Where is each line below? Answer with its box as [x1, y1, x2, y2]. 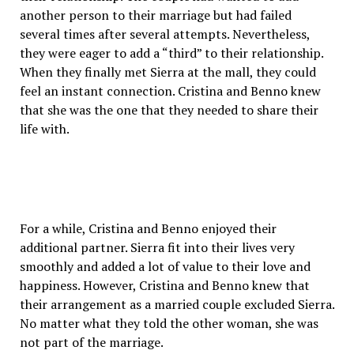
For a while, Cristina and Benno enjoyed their [19, 220, 277, 237]
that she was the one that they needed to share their [19, 101, 318, 119]
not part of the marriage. [19, 333, 164, 351]
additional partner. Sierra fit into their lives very [19, 239, 295, 256]
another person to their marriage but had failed [19, 6, 292, 24]
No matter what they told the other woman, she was [19, 314, 318, 332]
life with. [19, 120, 70, 137]
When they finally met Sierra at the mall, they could [19, 63, 316, 81]
